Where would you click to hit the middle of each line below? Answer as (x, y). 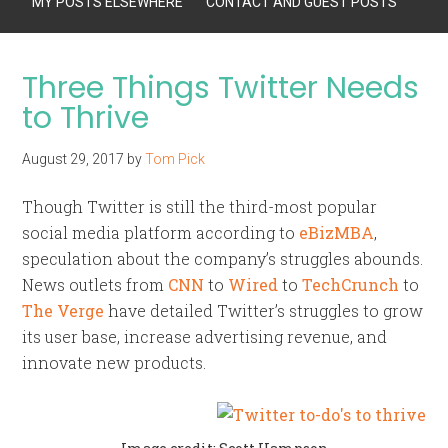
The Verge (63, 310)
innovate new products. (114, 362)
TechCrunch (351, 284)
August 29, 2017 (73, 159)
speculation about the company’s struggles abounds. (223, 258)
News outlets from (95, 284)
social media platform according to (161, 232)
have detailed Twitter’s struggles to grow (264, 310)
